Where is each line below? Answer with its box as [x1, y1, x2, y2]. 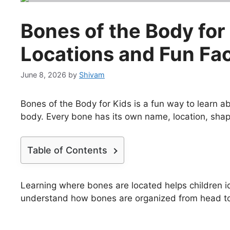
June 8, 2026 [21, 70, 66, 80]
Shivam [79, 70, 105, 80]
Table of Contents [27, 144, 107, 156]
